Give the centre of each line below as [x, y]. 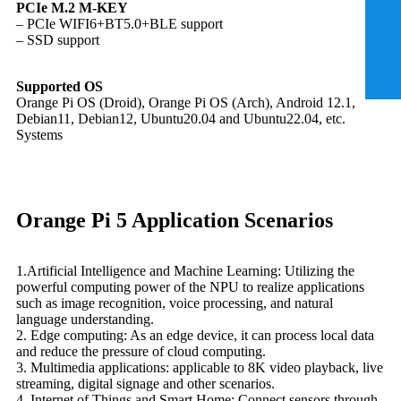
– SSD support [58, 39]
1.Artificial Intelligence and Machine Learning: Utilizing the [185, 270]
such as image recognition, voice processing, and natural [175, 303]
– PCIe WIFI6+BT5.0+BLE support [119, 23]
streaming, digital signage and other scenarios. [145, 383]
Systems [39, 134]
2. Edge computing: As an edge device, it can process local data [195, 335]
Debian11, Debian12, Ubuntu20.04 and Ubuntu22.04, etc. [181, 118]
